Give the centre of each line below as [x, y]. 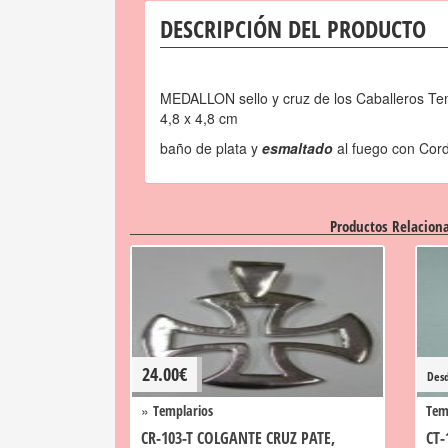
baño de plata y [211, 148]
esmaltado [297, 148]
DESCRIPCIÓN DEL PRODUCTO [293, 28]
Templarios [183, 410]
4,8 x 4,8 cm [199, 118]
